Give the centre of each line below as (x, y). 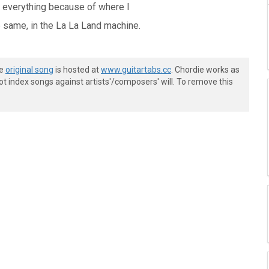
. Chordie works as (205, 70)
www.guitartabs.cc (136, 70)
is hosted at (77, 70)
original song (29, 70)
